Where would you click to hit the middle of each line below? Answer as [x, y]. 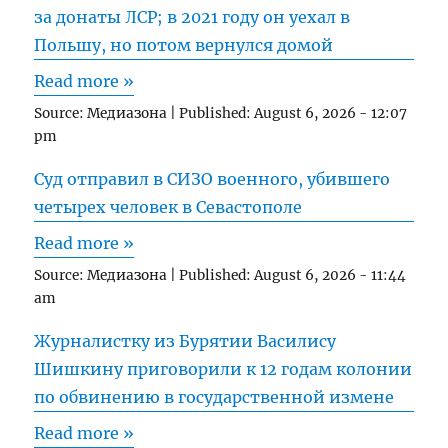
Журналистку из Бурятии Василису [185, 340]
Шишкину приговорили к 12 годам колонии [223, 368]
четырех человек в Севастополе [168, 206]
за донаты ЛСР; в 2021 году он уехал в [192, 17]
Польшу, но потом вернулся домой [184, 45]
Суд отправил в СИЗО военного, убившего [212, 178]
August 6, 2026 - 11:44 [330, 275]
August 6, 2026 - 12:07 [331, 114]
